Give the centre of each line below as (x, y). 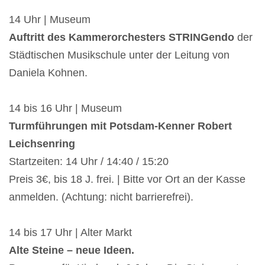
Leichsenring (42, 144)
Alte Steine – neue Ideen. (72, 251)
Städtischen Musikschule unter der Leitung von (119, 55)
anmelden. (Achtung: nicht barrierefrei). (101, 197)
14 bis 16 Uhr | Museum (65, 109)
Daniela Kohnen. (48, 73)
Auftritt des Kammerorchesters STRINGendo (123, 38)
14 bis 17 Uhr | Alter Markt (70, 233)
